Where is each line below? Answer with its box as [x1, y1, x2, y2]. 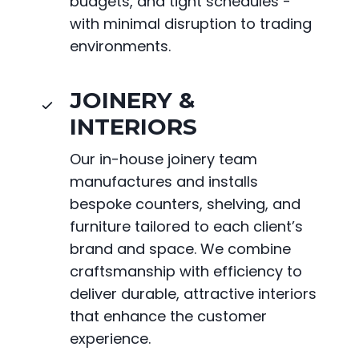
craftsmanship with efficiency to [70, 261, 302, 282]
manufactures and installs [70, 171, 258, 192]
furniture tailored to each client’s [70, 216, 303, 237]
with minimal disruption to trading [70, 14, 312, 34]
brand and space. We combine [70, 239, 291, 260]
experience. [70, 329, 151, 349]
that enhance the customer [70, 306, 267, 327]
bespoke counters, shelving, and [70, 194, 301, 215]
